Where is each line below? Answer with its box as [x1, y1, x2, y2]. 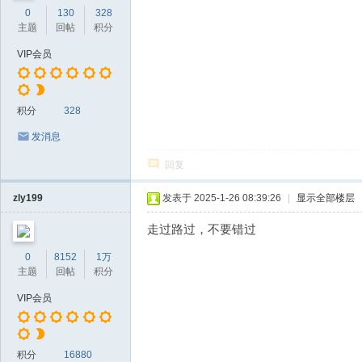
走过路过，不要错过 [147, 222, 256, 236]
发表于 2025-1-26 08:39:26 [162, 192, 281, 204]
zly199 [13, 192, 43, 204]
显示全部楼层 [297, 192, 355, 204]
